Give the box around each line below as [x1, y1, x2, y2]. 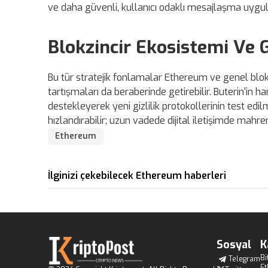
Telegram [229, 254, 260, 264]
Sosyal [217, 237, 251, 252]
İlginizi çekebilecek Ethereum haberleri [48, 169, 226, 182]
